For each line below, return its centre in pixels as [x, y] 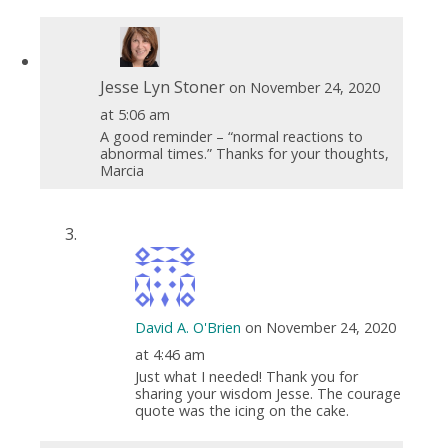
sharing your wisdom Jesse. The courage [267, 393]
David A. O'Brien [187, 327]
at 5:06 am [134, 114]
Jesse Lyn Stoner [162, 86]
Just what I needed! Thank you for [246, 376]
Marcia [121, 170]
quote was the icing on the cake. [241, 410]
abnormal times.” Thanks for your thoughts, [244, 153]
